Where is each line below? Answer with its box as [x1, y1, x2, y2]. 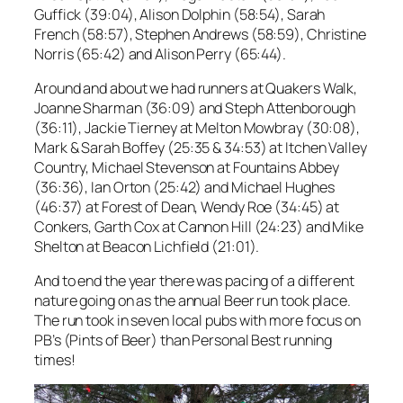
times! [34, 350, 76, 371]
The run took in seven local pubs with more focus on [34, 310, 361, 331]
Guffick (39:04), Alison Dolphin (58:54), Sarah [34, 4, 326, 24]
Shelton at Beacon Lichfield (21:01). [34, 236, 263, 256]
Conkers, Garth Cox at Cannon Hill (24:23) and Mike [34, 216, 363, 237]
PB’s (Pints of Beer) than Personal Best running [34, 330, 333, 351]
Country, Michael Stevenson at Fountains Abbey [34, 157, 339, 177]
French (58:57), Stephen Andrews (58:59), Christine [34, 23, 366, 44]
